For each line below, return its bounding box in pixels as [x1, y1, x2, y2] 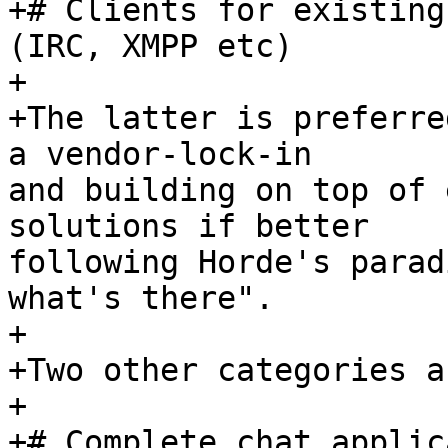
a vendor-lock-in [8, 136, 350, 173]
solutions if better [8, 208, 407, 245]
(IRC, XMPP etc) [8, 28, 293, 65]
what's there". [8, 280, 274, 317]
